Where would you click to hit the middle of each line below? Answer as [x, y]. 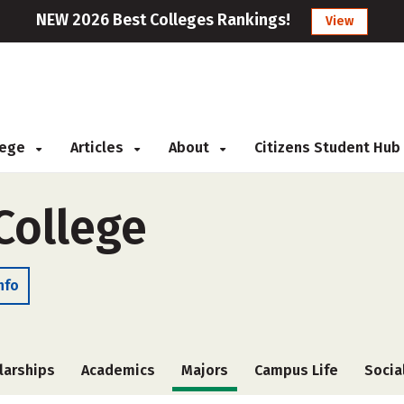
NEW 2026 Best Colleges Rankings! [163, 20]
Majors [204, 370]
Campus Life [297, 370]
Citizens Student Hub [327, 147]
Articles [99, 147]
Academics [118, 370]
